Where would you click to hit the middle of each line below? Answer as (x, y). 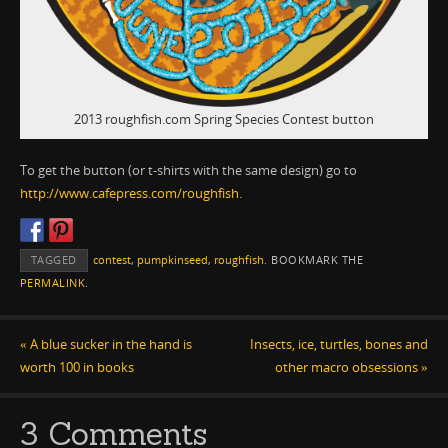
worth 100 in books (76, 368)
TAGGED (53, 259)
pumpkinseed (172, 259)
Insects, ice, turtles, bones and (339, 345)
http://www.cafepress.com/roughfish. (130, 194)
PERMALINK (52, 282)
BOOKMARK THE (315, 259)
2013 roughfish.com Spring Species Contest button (224, 119)
